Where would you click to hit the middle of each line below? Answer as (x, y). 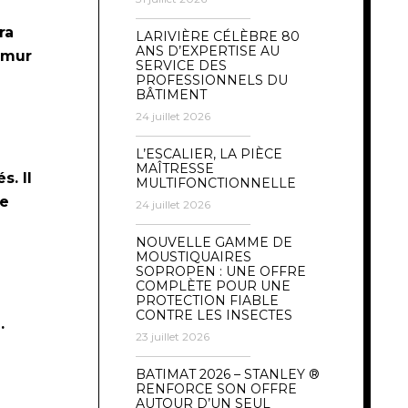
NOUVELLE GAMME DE (214, 242)
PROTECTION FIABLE (207, 300)
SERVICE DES (181, 65)
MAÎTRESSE (175, 168)
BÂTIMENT (171, 94)
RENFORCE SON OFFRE (216, 388)
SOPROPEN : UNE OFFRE (221, 271)
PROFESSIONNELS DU (212, 80)
